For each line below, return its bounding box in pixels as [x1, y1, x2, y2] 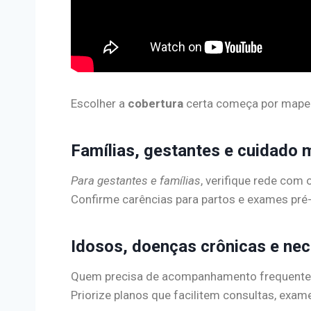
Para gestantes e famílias [71, 174, 201, 188]
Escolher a [71, 96, 128, 111]
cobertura [128, 96, 183, 111]
